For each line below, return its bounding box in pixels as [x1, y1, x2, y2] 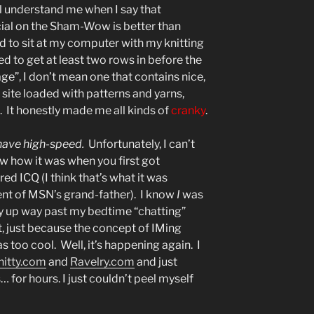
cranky [171, 104, 205, 118]
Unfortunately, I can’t [84, 137, 195, 151]
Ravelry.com [70, 255, 135, 269]
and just [135, 255, 177, 269]
